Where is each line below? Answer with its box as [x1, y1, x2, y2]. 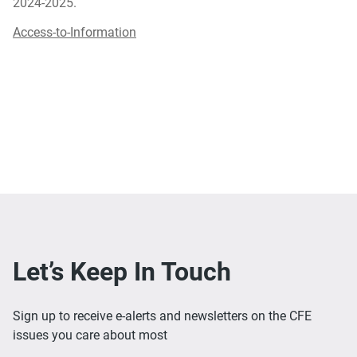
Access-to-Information [13, 25, 136, 41]
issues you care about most [13, 328, 167, 343]
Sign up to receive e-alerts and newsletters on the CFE [13, 308, 312, 324]
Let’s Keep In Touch [13, 256, 231, 287]
